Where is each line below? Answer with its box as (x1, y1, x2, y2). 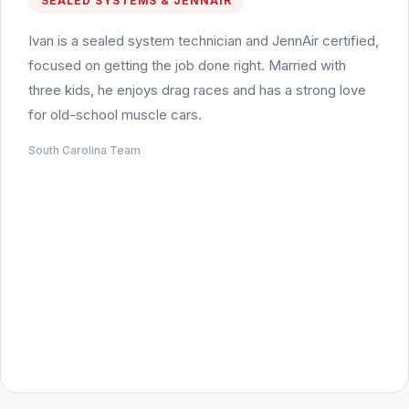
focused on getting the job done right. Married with (28, 56, 346, 74)
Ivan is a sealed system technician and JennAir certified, (28, 31, 379, 49)
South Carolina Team (28, 142, 141, 157)
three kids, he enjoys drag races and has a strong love (28, 80, 366, 99)
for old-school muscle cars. (28, 105, 202, 123)
